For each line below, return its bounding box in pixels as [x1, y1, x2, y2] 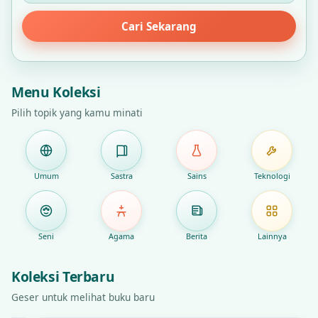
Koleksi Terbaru [11, 267, 115, 286]
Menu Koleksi [11, 82, 101, 102]
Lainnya [257, 231, 287, 241]
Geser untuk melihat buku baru [11, 290, 155, 304]
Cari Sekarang [121, 19, 197, 33]
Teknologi [253, 170, 290, 181]
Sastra [110, 170, 133, 181]
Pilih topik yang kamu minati [11, 106, 143, 119]
